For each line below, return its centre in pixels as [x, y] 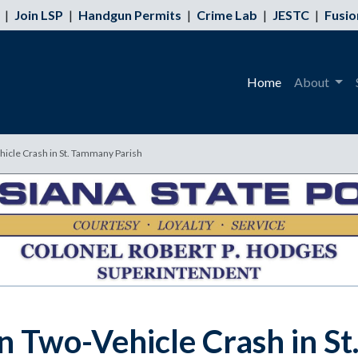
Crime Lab [227, 15]
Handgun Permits [130, 15]
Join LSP [39, 15]
